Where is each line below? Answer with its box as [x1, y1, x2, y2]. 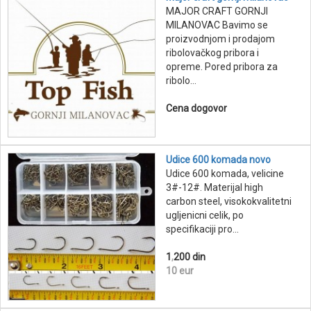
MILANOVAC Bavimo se [166, 19, 268, 31]
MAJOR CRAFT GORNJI [166, 6, 268, 17]
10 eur [166, 265, 194, 277]
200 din [174, 251, 205, 263]
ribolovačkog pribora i [166, 47, 259, 59]
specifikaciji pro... [166, 224, 239, 235]
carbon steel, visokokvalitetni [166, 196, 292, 208]
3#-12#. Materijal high [166, 182, 263, 194]
